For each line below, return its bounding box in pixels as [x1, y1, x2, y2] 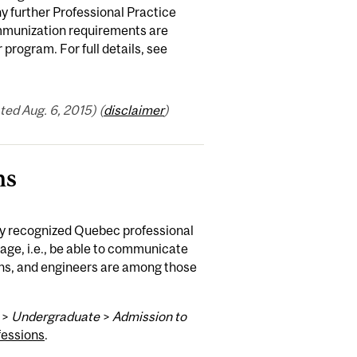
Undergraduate [10, 308, 100, 324]
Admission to [112, 308, 186, 324]
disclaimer [103, 103, 164, 118]
